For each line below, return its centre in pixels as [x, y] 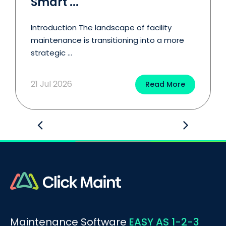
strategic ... [51, 52]
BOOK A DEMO [56, 216]
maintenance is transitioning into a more [107, 40]
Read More [165, 84]
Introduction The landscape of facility [101, 27]
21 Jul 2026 [51, 84]
